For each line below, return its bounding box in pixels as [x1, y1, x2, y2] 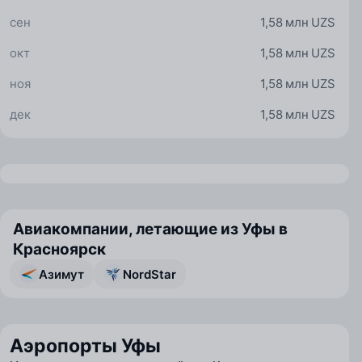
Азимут [39, 266, 84, 282]
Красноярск [13, 240, 106, 259]
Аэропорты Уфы [10, 335, 161, 357]
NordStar [123, 266, 176, 282]
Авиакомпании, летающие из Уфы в [13, 220, 288, 238]
